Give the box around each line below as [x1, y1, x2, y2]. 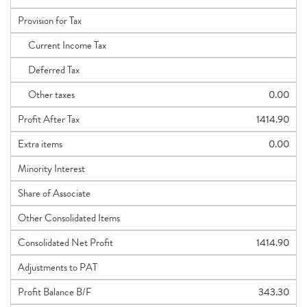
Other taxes [18, 87, 75, 102]
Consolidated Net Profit [18, 235, 113, 250]
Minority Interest [18, 161, 85, 176]
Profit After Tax [18, 112, 79, 127]
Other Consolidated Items [18, 210, 120, 225]
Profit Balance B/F [18, 284, 92, 299]
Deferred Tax [18, 62, 79, 77]
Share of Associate [18, 186, 90, 201]
